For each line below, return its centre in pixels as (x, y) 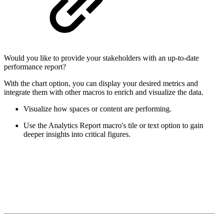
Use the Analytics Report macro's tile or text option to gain (113, 125)
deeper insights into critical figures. (77, 134)
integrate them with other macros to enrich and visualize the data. (104, 92)
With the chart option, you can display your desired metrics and (101, 83)
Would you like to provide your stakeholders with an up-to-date (101, 58)
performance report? (35, 66)
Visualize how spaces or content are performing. (98, 109)
